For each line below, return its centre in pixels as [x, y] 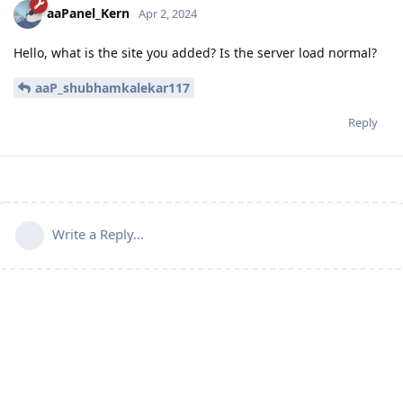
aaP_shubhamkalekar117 [112, 87]
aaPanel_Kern [88, 13]
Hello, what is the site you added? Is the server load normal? [195, 53]
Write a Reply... [98, 233]
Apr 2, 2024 [168, 14]
